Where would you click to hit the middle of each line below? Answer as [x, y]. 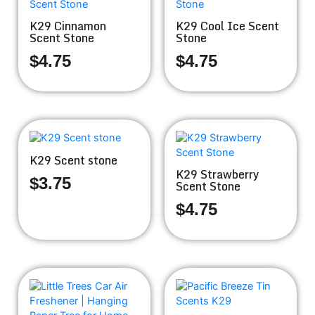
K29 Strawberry [218, 174]
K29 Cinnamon [68, 26]
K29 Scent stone [73, 160]
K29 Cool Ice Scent [227, 26]
